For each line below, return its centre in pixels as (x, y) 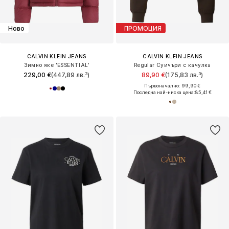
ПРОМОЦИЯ (143, 28)
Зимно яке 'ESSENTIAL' (56, 65)
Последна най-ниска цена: (164, 93)
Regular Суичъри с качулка (172, 65)
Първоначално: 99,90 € (173, 86)
